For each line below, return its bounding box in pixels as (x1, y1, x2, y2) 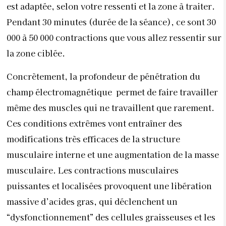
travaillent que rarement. (111, 101, 214, 114)
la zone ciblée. (7, 47, 65, 60)
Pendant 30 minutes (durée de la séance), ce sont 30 (7, 16, 216, 28)
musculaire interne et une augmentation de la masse (7, 148, 219, 160)
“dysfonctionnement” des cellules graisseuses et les (7, 210, 215, 223)
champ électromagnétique (7, 85, 112, 98)
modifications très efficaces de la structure (7, 132, 180, 145)
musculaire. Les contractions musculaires (7, 163, 179, 176)
